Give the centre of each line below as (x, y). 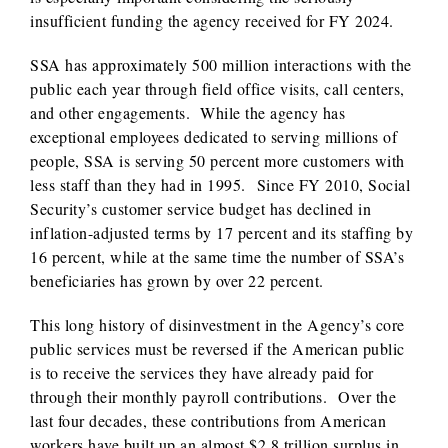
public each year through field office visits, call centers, (217, 88)
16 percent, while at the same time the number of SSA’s (217, 256)
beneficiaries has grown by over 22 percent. (177, 280)
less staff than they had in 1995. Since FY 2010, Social (220, 184)
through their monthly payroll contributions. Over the (213, 396)
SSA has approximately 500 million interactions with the (221, 64)
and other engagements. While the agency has (187, 112)
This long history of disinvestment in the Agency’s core (217, 324)
